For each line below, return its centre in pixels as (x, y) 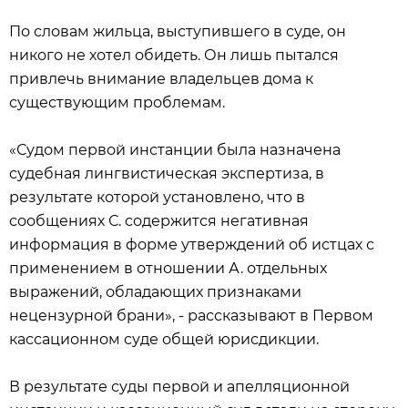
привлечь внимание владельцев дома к (161, 79)
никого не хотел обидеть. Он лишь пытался (174, 55)
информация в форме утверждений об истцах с (192, 245)
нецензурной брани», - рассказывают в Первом (191, 316)
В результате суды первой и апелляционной (179, 387)
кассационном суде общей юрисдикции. (164, 339)
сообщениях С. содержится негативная (159, 221)
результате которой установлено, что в (157, 197)
